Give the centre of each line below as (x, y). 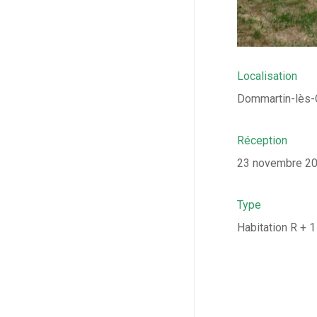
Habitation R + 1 (276, 228)
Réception (262, 141)
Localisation (267, 76)
